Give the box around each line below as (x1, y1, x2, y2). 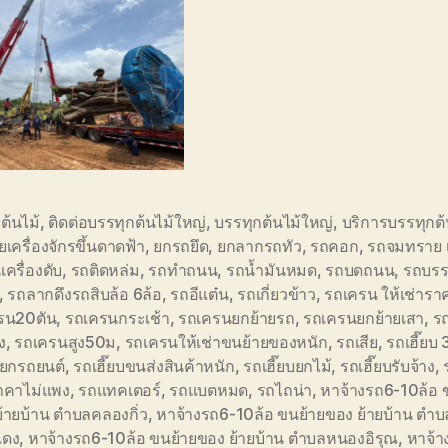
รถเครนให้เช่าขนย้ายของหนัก (124, 332, 328, 353)
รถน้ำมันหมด (225, 260, 317, 281)
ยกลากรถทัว (216, 236, 302, 257)
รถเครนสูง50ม (14, 332, 117, 353)
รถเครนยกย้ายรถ (178, 308, 295, 329)
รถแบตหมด (169, 380, 249, 401)
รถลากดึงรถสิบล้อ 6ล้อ (7, 284, 162, 305)
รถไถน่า (256, 380, 312, 401)
